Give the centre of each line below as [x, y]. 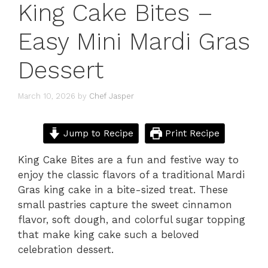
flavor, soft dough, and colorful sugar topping [132, 219]
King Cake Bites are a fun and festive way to [128, 159]
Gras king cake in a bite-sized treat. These [123, 189]
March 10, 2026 [47, 96]
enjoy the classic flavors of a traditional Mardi [131, 174]
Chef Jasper [112, 96]
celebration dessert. [66, 249]
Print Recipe [191, 133]
